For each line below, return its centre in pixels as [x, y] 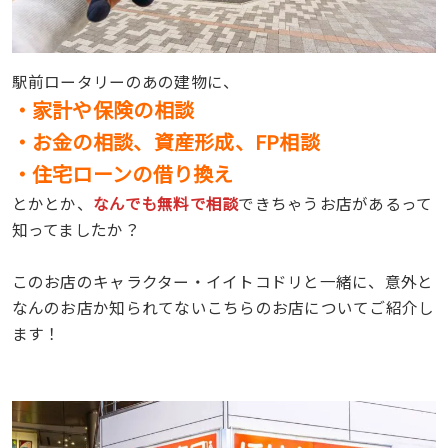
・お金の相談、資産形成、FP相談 [165, 142]
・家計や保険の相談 [103, 110]
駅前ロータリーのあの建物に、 [125, 81]
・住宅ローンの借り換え [122, 174]
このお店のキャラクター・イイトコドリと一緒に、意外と [222, 281]
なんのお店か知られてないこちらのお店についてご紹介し [223, 307]
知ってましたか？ [75, 229]
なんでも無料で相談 [166, 203]
